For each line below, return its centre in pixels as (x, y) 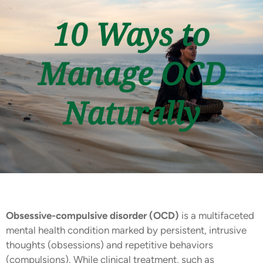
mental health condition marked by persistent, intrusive (126, 230)
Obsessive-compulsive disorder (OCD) (92, 215)
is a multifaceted (217, 215)
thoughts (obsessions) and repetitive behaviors (109, 245)
